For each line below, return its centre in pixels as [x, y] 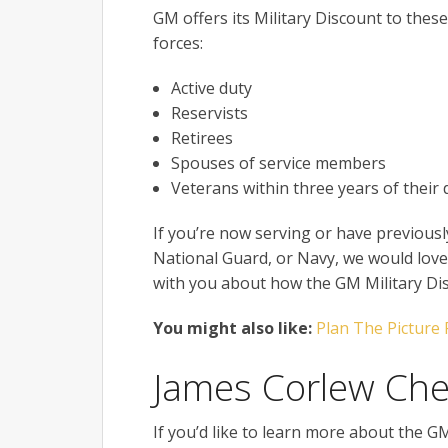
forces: [178, 43]
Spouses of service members [278, 163]
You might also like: [232, 328]
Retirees [201, 138]
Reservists [209, 113]
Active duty [211, 88]
